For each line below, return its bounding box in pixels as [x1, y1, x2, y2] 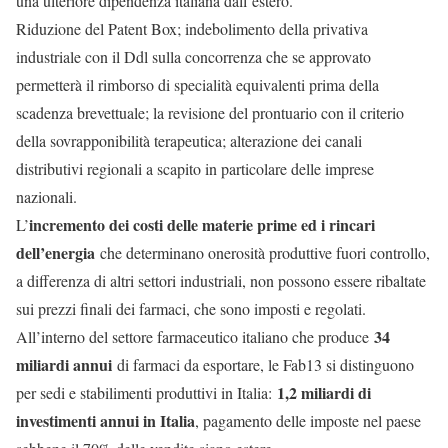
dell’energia [16, 241, 95, 265]
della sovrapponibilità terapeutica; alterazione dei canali [16, 130, 362, 152]
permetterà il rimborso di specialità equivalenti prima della [16, 74, 379, 96]
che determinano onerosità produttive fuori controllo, [95, 242, 430, 264]
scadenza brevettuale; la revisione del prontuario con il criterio [16, 102, 404, 124]
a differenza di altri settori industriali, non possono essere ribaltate [16, 270, 426, 292]
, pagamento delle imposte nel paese [195, 410, 421, 432]
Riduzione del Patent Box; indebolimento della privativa [16, 18, 368, 40]
